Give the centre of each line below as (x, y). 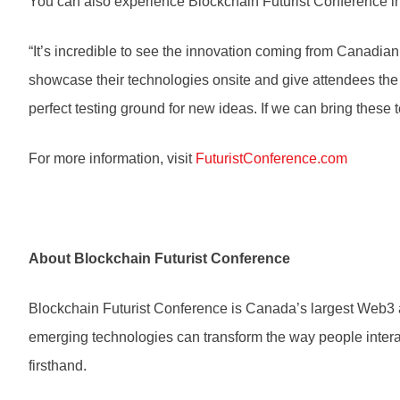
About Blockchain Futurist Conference (159, 259)
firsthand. (58, 366)
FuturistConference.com (271, 159)
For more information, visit (112, 159)
